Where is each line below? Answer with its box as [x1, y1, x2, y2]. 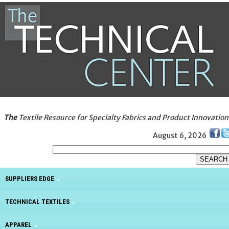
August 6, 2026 [153, 130, 207, 140]
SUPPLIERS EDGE [5, 175, 54, 183]
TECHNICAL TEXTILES [5, 198, 70, 206]
